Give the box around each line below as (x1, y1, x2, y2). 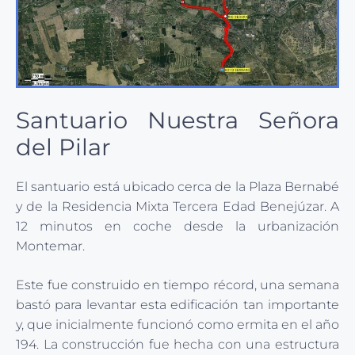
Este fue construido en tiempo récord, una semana (16, 277, 339, 293)
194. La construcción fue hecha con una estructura (16, 337, 339, 353)
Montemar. (16, 239, 85, 254)
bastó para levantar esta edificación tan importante (16, 297, 339, 313)
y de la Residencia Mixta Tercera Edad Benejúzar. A (16, 199, 339, 215)
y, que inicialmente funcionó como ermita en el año (16, 317, 339, 333)
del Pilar (16, 133, 111, 162)
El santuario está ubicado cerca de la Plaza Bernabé (16, 179, 339, 195)
